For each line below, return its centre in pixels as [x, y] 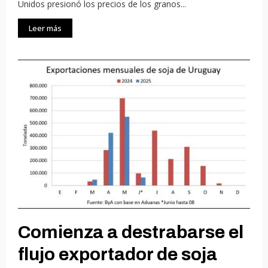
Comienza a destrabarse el [131, 232]
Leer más [45, 28]
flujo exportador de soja [118, 254]
